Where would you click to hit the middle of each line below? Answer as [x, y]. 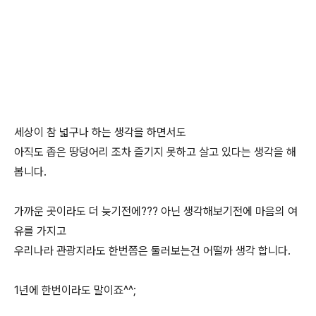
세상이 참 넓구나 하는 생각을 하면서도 [100, 132]
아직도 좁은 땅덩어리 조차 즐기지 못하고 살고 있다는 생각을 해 [155, 152]
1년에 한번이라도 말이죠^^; [75, 290]
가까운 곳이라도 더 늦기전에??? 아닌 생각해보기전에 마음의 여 [156, 211]
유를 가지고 [40, 231]
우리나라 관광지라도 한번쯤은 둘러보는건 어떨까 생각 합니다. [152, 251]
